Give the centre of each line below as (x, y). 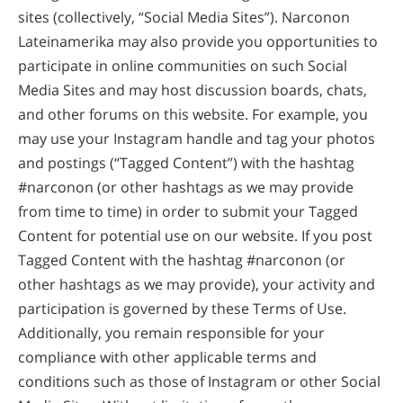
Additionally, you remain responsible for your (171, 333)
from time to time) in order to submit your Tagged (188, 212)
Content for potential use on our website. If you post (195, 236)
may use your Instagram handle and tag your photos (197, 139)
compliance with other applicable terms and (167, 358)
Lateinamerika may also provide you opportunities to (198, 42)
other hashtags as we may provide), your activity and (197, 285)
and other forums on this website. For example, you (193, 115)
